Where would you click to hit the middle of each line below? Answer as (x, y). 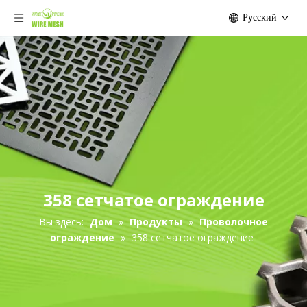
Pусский (260, 17)
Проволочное (234, 222)
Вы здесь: (61, 222)
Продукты (156, 222)
